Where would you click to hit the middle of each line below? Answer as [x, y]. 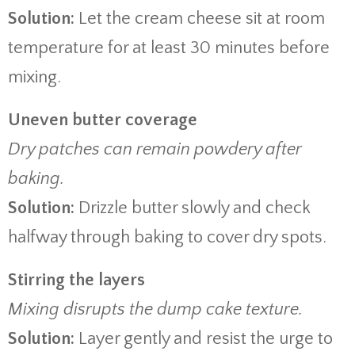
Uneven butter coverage [103, 120]
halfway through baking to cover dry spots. [167, 237]
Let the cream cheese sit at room [202, 19]
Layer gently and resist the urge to [206, 339]
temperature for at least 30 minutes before [169, 48]
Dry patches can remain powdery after [155, 149]
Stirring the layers [76, 280]
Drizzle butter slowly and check [195, 208]
